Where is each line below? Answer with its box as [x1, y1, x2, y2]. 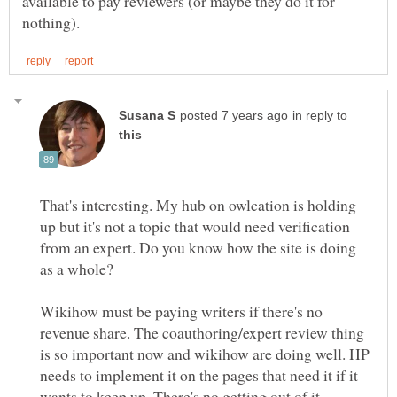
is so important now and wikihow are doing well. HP [40, 342, 370, 364]
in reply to [292, 108, 347, 122]
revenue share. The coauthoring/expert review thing [40, 321, 364, 343]
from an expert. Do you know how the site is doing [40, 236, 356, 258]
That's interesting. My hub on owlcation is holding [40, 193, 356, 215]
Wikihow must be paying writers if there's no [40, 300, 323, 322]
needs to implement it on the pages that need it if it [40, 363, 358, 385]
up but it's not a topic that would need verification [40, 214, 350, 237]
